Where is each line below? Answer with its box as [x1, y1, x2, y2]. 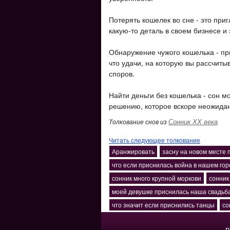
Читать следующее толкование [109, 136, 200, 144]
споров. [109, 68, 135, 79]
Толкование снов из [109, 117, 168, 126]
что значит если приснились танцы [112, 200, 215, 209]
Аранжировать [112, 147, 155, 156]
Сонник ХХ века [168, 117, 218, 126]
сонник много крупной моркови [112, 174, 201, 182]
